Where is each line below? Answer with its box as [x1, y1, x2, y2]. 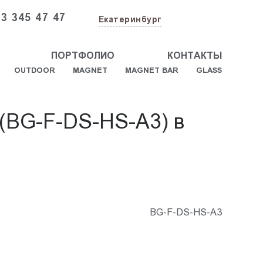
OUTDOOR [14, 65, 55, 75]
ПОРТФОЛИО [50, 50, 114, 60]
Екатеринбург [98, 14, 161, 24]
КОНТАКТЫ [167, 50, 222, 60]
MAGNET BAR [124, 65, 178, 75]
